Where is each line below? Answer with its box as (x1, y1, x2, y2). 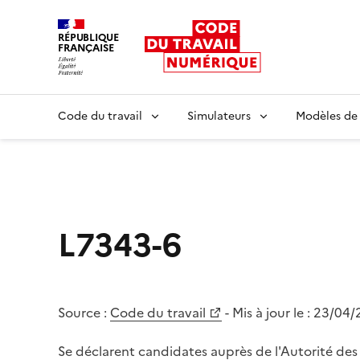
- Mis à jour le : (225, 302, 313, 322)
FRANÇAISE (58, 40, 114, 55)
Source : (58, 302, 107, 322)
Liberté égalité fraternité (57, 73, 207, 93)
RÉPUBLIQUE (58, 30, 119, 45)
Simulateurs (187, 107, 251, 125)
